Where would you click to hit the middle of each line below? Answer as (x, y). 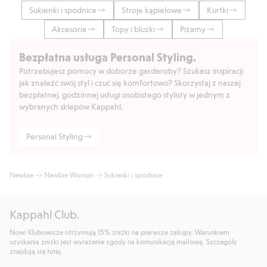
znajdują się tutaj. (36, 251)
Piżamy (193, 29)
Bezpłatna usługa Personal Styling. (108, 56)
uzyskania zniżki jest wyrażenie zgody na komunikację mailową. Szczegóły (123, 241)
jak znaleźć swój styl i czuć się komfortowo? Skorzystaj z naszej (130, 82)
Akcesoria (69, 29)
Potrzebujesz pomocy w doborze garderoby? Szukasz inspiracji (131, 70)
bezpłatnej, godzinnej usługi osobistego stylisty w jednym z (125, 94)
